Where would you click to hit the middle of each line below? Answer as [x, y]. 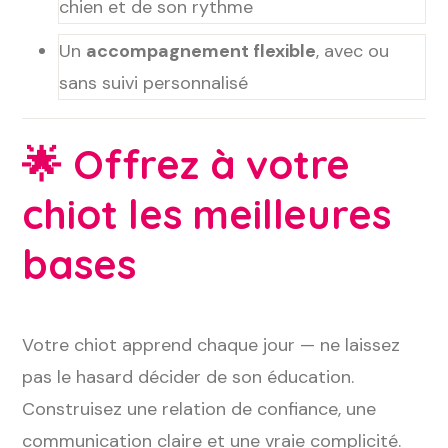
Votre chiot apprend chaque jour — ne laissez [211, 345]
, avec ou [353, 51]
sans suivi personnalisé [154, 83]
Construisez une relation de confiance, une [199, 409]
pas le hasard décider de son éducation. [188, 377]
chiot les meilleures [206, 214]
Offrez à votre [212, 164]
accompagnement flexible [201, 51]
